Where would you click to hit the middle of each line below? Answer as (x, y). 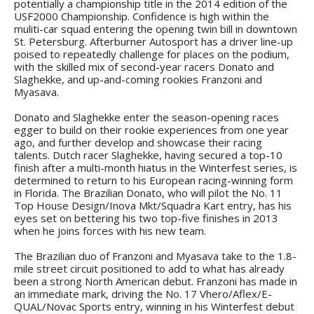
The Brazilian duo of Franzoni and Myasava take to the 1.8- (155, 255)
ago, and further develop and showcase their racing (138, 142)
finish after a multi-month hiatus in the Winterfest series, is (156, 167)
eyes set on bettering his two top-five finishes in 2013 (146, 218)
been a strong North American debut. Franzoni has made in (156, 281)
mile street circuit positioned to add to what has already (149, 268)
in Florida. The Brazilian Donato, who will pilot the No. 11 (148, 192)
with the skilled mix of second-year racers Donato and (144, 66)
